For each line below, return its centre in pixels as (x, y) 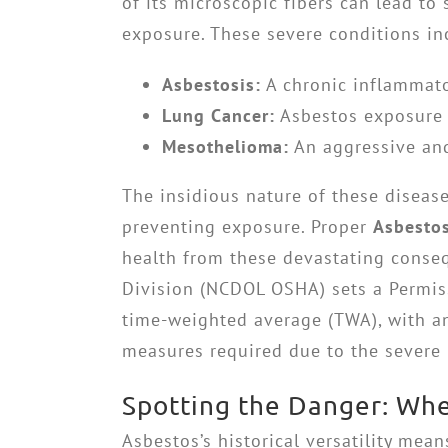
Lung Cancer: (218, 115)
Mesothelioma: (225, 146)
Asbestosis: (211, 84)
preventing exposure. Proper (247, 226)
